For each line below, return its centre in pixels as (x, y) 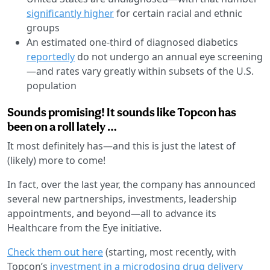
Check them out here (55, 252)
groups (43, 27)
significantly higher (70, 13)
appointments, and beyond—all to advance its (112, 213)
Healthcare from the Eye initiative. (84, 228)
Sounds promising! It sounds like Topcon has (122, 112)
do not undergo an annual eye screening (169, 56)
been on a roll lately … (62, 126)
